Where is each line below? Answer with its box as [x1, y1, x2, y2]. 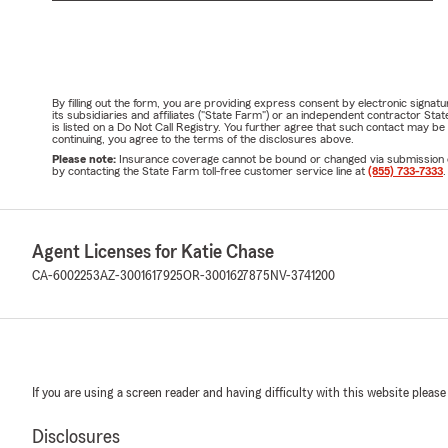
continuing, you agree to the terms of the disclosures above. [52, 132, 354, 145]
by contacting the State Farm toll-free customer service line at [52, 164, 368, 177]
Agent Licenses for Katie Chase [32, 241, 274, 262]
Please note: [52, 152, 119, 165]
